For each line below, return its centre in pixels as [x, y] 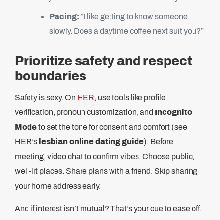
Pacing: [64, 16]
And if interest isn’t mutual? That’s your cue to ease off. [108, 208]
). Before [159, 142]
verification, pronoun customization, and [85, 112]
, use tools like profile [130, 97]
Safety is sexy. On [46, 97]
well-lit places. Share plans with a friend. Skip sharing [106, 171]
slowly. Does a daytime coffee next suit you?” [126, 31]
